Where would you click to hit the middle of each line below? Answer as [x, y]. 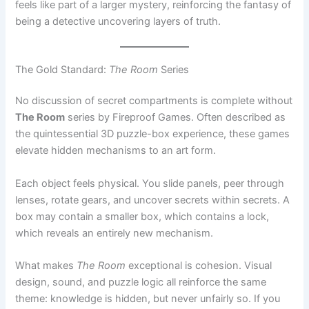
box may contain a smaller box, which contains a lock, [142, 168]
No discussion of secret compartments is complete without [154, 52]
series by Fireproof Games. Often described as [176, 69]
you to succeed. [198, 267]
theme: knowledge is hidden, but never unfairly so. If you [148, 250]
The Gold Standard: [62, 21]
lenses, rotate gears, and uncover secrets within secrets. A [153, 151]
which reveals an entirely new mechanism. [114, 185]
